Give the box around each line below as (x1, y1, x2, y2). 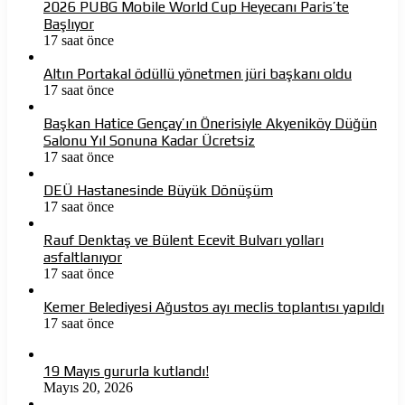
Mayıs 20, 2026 (43, 380, 133, 396)
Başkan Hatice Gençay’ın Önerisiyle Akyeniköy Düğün (43, 115, 377, 133)
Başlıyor (43, 15, 94, 33)
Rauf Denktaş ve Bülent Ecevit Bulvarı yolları (43, 231, 324, 250)
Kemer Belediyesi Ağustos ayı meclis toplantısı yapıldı (43, 298, 384, 316)
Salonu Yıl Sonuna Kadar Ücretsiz (43, 132, 255, 150)
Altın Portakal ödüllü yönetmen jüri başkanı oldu (43, 65, 352, 83)
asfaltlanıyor (43, 249, 122, 267)
